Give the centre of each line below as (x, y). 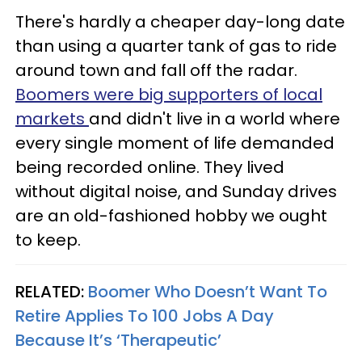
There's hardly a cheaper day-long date (180, 21)
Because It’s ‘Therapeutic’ (118, 340)
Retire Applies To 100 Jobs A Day (145, 316)
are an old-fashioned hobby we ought (171, 215)
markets (52, 118)
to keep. (48, 240)
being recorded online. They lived (150, 167)
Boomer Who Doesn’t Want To (208, 291)
